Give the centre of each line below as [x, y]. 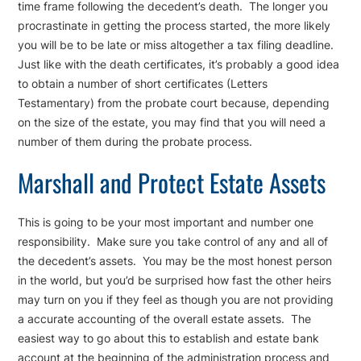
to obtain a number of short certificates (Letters [143, 84]
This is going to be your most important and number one [166, 222]
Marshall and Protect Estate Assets [172, 183]
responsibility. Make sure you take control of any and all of [173, 242]
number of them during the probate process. [135, 142]
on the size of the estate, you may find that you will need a [172, 122]
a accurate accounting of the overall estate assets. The [165, 319]
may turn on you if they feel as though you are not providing [176, 300]
